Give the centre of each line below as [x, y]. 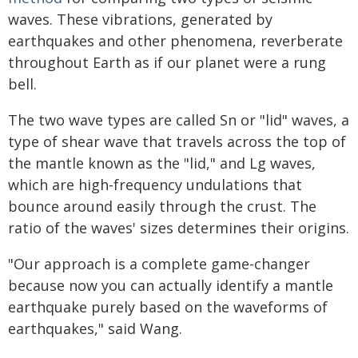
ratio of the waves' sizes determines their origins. [179, 228]
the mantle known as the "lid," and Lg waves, [162, 163]
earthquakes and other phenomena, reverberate [175, 41]
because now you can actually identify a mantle [171, 285]
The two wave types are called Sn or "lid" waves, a [179, 120]
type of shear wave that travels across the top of [177, 141]
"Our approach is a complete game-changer [159, 264]
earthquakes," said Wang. [95, 328]
